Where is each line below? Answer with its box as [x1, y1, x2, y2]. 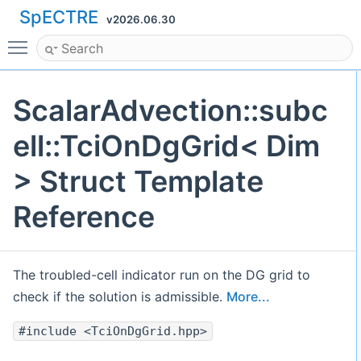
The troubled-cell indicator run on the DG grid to [13, 267, 310, 284]
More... [226, 288, 270, 305]
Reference [13, 199, 155, 235]
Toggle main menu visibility [35, 32, 201, 48]
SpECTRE [19, 6, 98, 27]
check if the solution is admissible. [13, 288, 226, 305]
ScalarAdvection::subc [13, 93, 328, 129]
